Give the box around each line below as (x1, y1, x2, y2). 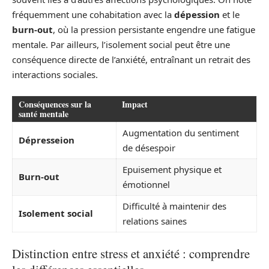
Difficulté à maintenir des (122, 199, 226, 212)
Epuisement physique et (122, 163, 222, 175)
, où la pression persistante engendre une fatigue (53, 23, 255, 36)
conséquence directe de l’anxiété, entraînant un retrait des (12, 53, 250, 66)
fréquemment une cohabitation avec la (12, 8, 174, 21)
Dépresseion (19, 133, 74, 146)
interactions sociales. (12, 68, 98, 81)
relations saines (122, 214, 187, 227)
